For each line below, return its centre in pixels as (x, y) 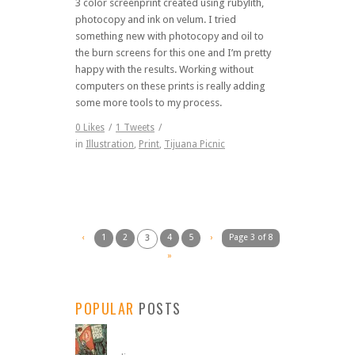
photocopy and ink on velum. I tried (156, 19)
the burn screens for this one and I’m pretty (173, 52)
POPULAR (105, 308)
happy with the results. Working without (164, 69)
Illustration (110, 144)
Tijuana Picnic (195, 144)
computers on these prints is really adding (170, 86)
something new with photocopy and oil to (170, 36)
